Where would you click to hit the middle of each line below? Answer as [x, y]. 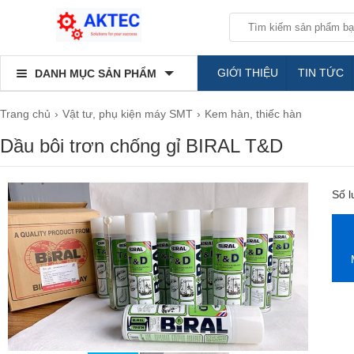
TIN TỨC [321, 73]
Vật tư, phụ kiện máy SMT [128, 114]
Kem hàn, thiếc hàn [253, 114]
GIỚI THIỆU [248, 73]
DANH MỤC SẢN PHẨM [96, 73]
